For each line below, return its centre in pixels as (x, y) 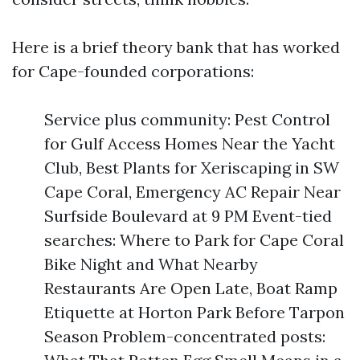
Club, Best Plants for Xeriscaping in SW (192, 168)
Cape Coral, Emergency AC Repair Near (192, 192)
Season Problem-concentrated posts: (185, 336)
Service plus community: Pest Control (187, 119)
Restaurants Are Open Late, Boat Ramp (191, 288)
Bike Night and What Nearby (151, 264)
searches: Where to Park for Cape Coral (194, 240)
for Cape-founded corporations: (133, 71)
